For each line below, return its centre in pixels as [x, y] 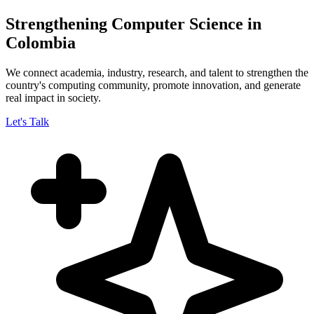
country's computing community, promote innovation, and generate [153, 85]
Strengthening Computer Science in [134, 23]
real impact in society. [53, 97]
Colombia [41, 42]
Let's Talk [27, 121]
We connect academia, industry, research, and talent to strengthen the [157, 72]
